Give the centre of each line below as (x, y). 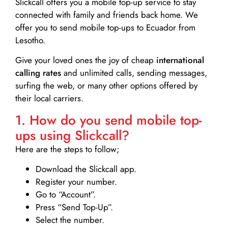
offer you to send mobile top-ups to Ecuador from (105, 28)
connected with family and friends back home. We (107, 15)
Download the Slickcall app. (86, 169)
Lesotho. (30, 40)
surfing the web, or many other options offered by (106, 86)
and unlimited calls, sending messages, (134, 73)
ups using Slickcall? (72, 135)
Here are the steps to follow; (67, 149)
